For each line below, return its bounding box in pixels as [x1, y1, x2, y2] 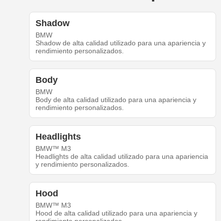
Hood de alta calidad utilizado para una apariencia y [35, 209, 197, 218]
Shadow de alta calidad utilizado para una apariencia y [35, 39, 206, 47]
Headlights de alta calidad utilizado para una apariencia [35, 152, 208, 161]
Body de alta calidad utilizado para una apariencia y [35, 96, 196, 104]
